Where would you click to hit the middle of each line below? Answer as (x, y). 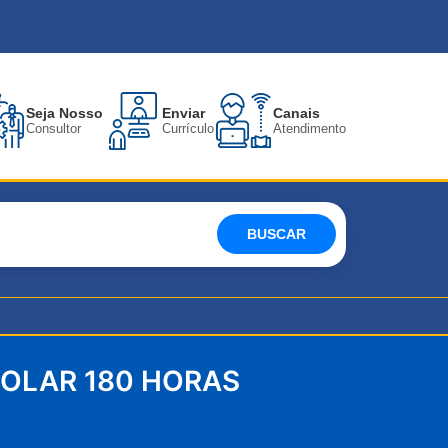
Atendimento (309, 129)
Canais (296, 113)
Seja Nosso (64, 113)
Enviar (183, 113)
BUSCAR (276, 234)
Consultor (53, 129)
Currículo (188, 129)
